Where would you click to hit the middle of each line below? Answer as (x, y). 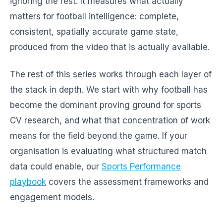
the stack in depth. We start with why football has (109, 90)
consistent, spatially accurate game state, (94, 32)
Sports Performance (141, 166)
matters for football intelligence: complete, (94, 16)
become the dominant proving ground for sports (106, 105)
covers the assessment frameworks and (127, 182)
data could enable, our (56, 166)
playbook (28, 182)
